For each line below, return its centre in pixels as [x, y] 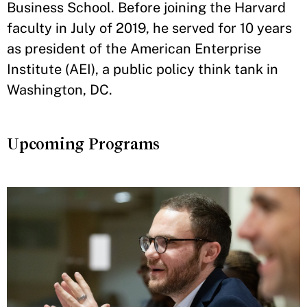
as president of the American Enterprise [134, 49]
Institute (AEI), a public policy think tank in [143, 70]
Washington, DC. [60, 90]
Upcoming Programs [84, 144]
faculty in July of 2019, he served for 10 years [149, 28]
